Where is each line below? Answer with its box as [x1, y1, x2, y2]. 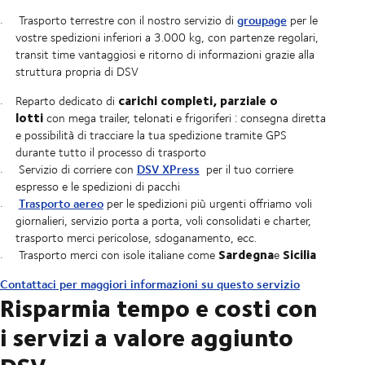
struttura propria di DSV [15, 63, 139, 81]
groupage [236, 11, 287, 30]
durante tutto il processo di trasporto [15, 143, 206, 161]
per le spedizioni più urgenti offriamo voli [106, 195, 312, 213]
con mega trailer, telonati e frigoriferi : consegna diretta [42, 109, 326, 127]
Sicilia [282, 244, 316, 265]
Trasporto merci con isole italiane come [18, 246, 218, 264]
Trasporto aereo [18, 194, 103, 213]
